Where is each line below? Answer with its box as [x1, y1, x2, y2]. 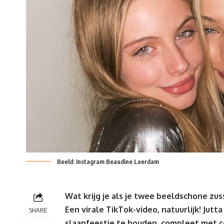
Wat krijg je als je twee [65, 191, 156, 201]
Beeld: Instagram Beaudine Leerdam [57, 157, 159, 166]
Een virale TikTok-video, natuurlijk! [65, 204, 203, 215]
